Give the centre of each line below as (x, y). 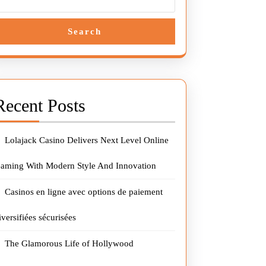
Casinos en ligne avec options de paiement (84, 192)
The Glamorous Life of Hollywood (69, 243)
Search (85, 31)
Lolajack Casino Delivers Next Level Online (87, 140)
